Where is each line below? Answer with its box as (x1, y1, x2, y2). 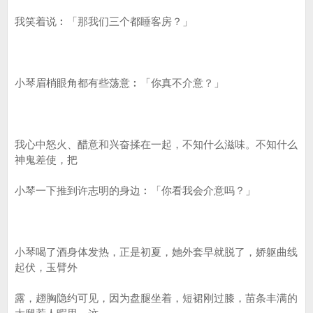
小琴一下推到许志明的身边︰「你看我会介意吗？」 (15, 184, 256, 196)
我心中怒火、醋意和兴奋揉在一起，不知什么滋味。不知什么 (15, 138, 298, 150)
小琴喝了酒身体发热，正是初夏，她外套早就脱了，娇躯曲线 (15, 246, 298, 258)
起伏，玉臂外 (15, 261, 78, 273)
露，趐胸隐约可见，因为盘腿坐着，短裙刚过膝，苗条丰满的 (15, 292, 298, 304)
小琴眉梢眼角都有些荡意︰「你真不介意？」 (15, 77, 224, 89)
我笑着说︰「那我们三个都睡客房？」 (15, 15, 193, 27)
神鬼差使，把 (15, 154, 78, 166)
